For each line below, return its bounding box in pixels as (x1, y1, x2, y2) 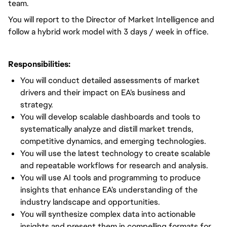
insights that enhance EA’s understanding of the (20, 184, 198, 195)
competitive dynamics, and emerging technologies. (20, 136, 206, 146)
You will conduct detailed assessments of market (20, 75, 200, 86)
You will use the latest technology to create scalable (20, 148, 210, 159)
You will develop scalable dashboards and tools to (20, 111, 200, 122)
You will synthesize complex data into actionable (20, 209, 196, 219)
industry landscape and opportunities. (20, 197, 160, 207)
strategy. (20, 99, 53, 110)
